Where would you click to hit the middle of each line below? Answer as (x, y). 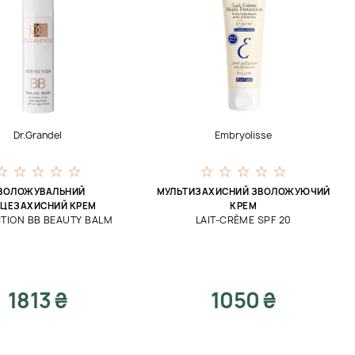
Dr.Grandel (38, 135)
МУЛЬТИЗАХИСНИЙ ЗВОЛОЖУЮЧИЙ (243, 191)
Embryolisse (244, 135)
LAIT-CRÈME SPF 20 (243, 220)
